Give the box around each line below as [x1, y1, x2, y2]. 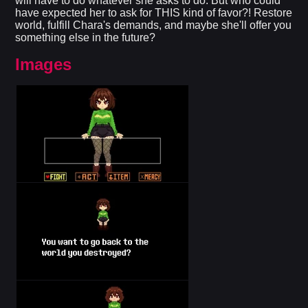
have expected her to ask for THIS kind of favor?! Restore [15, 7, 293, 19]
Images [15, 55, 72, 74]
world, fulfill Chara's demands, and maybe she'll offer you [15, 19, 292, 32]
